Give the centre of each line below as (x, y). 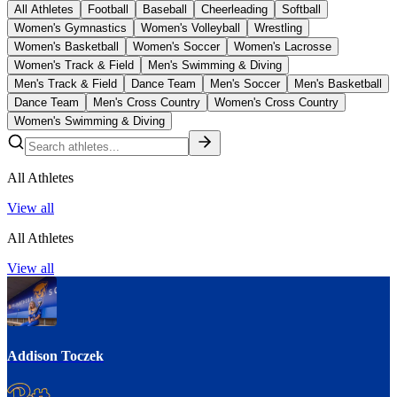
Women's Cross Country (276, 102)
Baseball (165, 9)
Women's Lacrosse (283, 46)
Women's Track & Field (74, 65)
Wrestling (278, 27)
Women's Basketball (66, 46)
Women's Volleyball (191, 27)
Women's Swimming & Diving (90, 121)
